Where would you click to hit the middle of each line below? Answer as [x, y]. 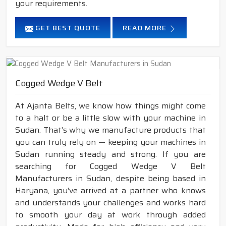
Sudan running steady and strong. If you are [110, 154]
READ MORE [146, 28]
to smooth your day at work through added [110, 214]
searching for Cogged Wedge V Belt [110, 166]
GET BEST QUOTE [67, 28]
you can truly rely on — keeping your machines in [110, 142]
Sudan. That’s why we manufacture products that [110, 130]
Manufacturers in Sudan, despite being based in [110, 178]
